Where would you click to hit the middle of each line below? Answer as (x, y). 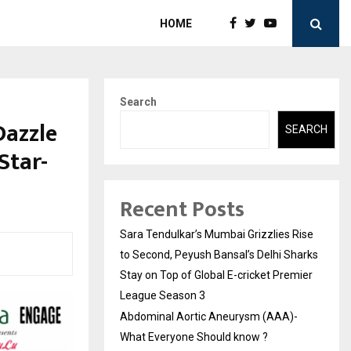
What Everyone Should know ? (194, 337)
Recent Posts (182, 209)
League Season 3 (163, 295)
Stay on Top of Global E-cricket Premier (216, 275)
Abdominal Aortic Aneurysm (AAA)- (209, 316)
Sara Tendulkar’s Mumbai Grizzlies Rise (217, 234)
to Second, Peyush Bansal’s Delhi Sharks (219, 254)
